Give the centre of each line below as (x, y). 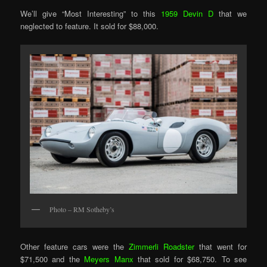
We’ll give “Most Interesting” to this (91, 14)
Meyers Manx (109, 259)
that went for (221, 247)
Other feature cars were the (74, 247)
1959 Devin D (187, 14)
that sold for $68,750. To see (190, 259)
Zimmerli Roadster (162, 247)
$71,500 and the (52, 259)
